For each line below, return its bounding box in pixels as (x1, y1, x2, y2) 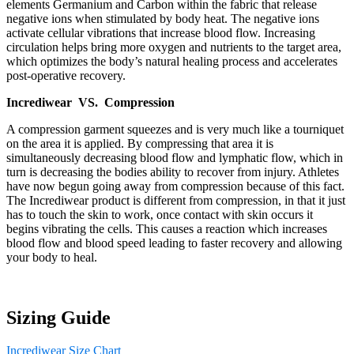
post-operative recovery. (6, 68, 126, 82)
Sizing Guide (6, 307, 111, 328)
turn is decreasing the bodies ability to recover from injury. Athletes (6, 164, 339, 179)
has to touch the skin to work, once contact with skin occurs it (6, 207, 313, 221)
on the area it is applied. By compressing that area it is (6, 136, 273, 150)
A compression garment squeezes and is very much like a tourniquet (6, 122, 344, 136)
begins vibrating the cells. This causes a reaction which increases (6, 221, 327, 235)
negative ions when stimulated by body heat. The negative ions (6, 11, 319, 25)
